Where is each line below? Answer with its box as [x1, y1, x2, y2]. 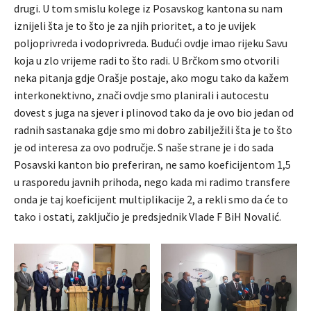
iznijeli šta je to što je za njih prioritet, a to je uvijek [14, 18, 255, 33]
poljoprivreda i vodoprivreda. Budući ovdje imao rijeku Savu [14, 35, 287, 50]
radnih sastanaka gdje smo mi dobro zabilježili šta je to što [14, 122, 292, 137]
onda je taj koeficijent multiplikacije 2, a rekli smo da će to [14, 192, 288, 206]
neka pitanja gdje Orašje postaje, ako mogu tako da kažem [14, 70, 289, 85]
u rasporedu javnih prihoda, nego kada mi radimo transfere [14, 174, 290, 189]
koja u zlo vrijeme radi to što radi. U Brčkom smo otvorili [14, 53, 279, 67]
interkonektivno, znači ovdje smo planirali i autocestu [14, 87, 269, 102]
